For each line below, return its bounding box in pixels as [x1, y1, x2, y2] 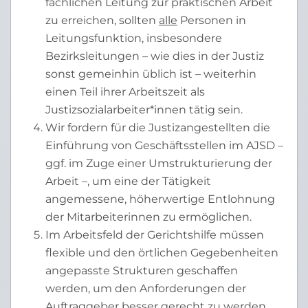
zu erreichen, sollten [45, 14, 159, 27]
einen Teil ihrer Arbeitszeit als [45, 85, 205, 98]
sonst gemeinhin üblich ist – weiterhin [45, 67, 256, 80]
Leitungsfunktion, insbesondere [45, 32, 222, 45]
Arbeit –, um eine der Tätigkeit [45, 175, 211, 188]
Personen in [177, 14, 246, 27]
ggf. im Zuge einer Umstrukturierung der [45, 157, 272, 170]
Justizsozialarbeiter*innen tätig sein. [45, 103, 243, 116]
